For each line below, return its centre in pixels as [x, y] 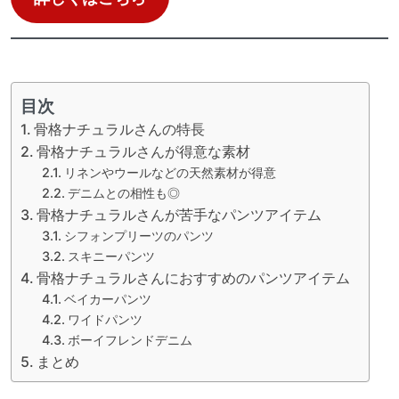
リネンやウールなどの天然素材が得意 [170, 171]
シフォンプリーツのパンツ [138, 235]
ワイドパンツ [105, 318]
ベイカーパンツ [107, 298]
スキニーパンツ [111, 255]
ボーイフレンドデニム [130, 339]
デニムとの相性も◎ [123, 192]
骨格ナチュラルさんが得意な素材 [144, 150]
